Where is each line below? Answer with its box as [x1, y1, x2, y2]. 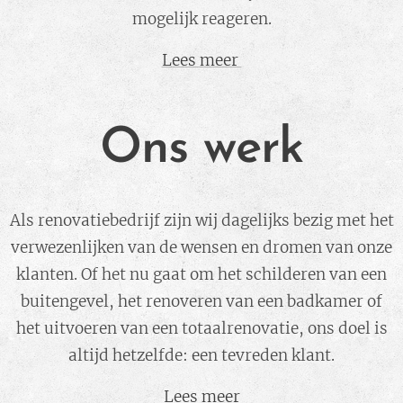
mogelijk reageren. [131, 9, 272, 30]
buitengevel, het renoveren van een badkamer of [21, 291, 382, 312]
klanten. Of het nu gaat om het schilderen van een [16, 264, 387, 285]
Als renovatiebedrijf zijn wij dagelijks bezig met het [9, 210, 394, 231]
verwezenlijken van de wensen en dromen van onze [11, 237, 392, 258]
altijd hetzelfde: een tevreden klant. [68, 345, 335, 366]
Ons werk [99, 125, 304, 175]
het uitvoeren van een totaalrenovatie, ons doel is [15, 318, 388, 339]
